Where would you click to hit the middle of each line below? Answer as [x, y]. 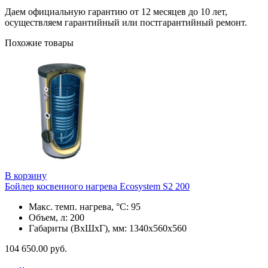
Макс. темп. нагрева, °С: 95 [85, 206]
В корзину [26, 175]
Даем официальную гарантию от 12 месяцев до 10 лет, [116, 11]
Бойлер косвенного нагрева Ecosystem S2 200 [97, 186]
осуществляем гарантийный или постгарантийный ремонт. [126, 22]
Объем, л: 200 [57, 217]
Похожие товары [39, 42]
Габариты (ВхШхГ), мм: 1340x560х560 [108, 228]
